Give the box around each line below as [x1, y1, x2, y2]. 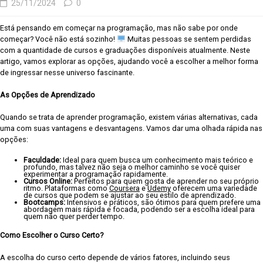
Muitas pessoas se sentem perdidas [125, 35, 251, 44]
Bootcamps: [23, 197, 65, 207]
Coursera [109, 183, 140, 193]
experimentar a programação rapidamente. [23, 169, 168, 178]
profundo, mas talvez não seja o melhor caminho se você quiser [23, 162, 240, 171]
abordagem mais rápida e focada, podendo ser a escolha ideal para [23, 204, 255, 214]
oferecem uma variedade [171, 183, 257, 193]
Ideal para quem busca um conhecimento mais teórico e [61, 155, 253, 164]
